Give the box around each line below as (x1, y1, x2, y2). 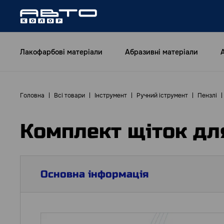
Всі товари (54, 91, 85, 99)
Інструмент (94, 91, 127, 99)
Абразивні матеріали (125, 47, 198, 56)
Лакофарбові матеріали (20, 47, 102, 56)
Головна (20, 91, 44, 99)
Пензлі (197, 91, 217, 99)
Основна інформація (40, 167, 148, 180)
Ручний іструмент (136, 91, 188, 99)
